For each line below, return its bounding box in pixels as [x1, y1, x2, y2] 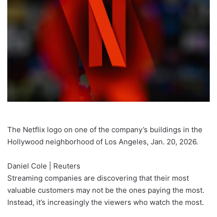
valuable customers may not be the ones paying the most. [7, 186, 204, 195]
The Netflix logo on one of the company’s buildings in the [7, 125, 202, 135]
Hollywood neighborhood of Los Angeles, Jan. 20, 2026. [7, 137, 198, 147]
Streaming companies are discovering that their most [7, 173, 189, 183]
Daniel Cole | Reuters [7, 161, 80, 171]
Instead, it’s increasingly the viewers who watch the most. [7, 198, 206, 207]
